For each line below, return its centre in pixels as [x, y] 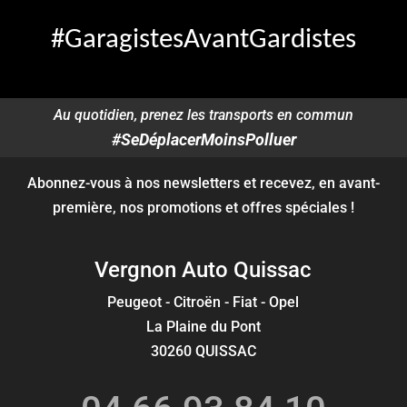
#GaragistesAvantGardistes [203, 41]
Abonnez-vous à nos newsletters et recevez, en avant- [203, 184]
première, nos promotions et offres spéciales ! [203, 208]
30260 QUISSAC [203, 352]
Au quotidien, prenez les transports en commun [203, 115]
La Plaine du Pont [203, 327]
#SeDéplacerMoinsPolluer [203, 140]
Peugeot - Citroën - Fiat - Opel [203, 303]
